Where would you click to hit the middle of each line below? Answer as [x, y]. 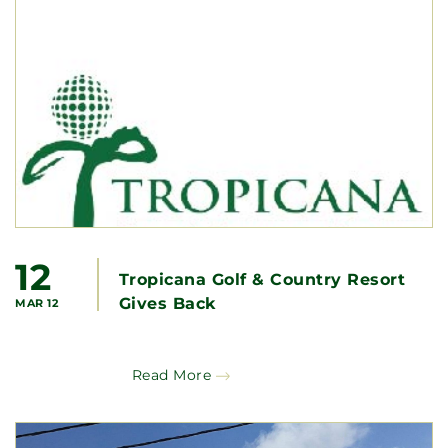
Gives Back [167, 303]
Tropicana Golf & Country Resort [262, 279]
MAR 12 [36, 303]
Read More [171, 375]
